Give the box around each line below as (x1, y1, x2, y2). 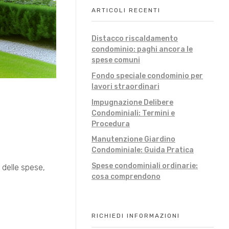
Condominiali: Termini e (91, 108, 175, 118)
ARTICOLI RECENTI (91, 6, 161, 14)
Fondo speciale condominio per (91, 71, 203, 80)
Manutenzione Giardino (91, 135, 175, 144)
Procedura (91, 119, 130, 128)
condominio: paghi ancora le (91, 44, 193, 54)
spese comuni (91, 55, 140, 64)
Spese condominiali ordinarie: (91, 162, 198, 171)
